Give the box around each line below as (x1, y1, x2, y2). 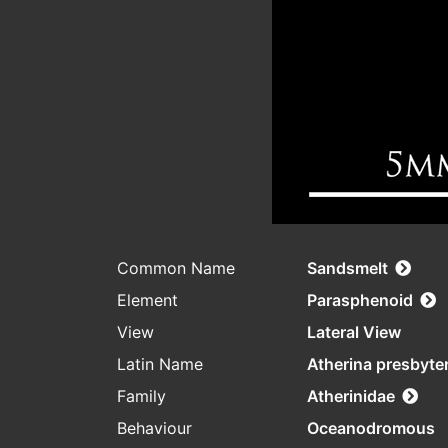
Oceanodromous (307, 418, 435, 439)
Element (117, 290, 178, 311)
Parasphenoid (307, 290, 413, 311)
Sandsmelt (307, 258, 388, 279)
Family (117, 386, 166, 407)
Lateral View (307, 322, 401, 343)
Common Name (117, 258, 235, 279)
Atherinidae (307, 386, 395, 407)
